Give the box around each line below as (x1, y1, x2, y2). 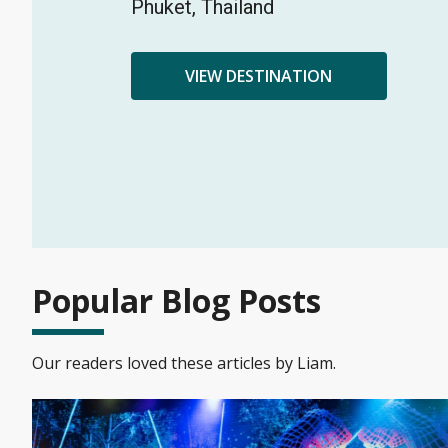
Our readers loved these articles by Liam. (32, 352, 336, 375)
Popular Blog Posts (32, 279, 321, 323)
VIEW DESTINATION (185, 65, 332, 88)
